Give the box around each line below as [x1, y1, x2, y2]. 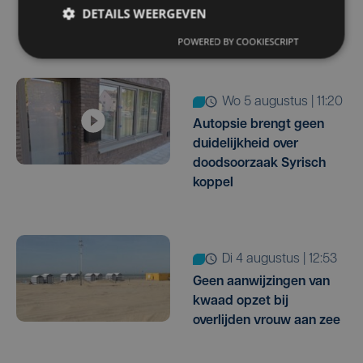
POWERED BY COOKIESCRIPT [177, 35, 299, 48]
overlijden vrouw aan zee [193, 314, 340, 327]
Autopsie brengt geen [193, 117, 324, 131]
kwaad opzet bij [193, 294, 288, 308]
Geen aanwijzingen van [193, 275, 330, 288]
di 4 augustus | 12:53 [230, 252, 337, 266]
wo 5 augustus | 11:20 [233, 95, 343, 109]
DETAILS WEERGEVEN [82, 5, 207, 22]
